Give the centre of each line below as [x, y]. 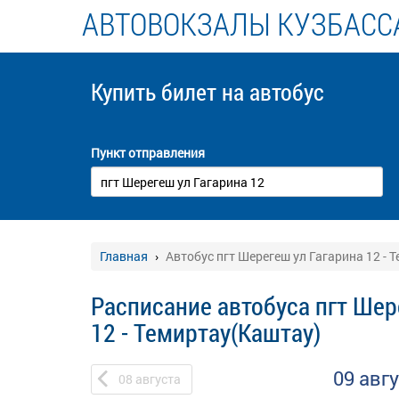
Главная [124, 256]
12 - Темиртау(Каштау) [206, 333]
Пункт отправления [148, 153]
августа [158, 379]
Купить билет [156, 92]
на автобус [273, 92]
